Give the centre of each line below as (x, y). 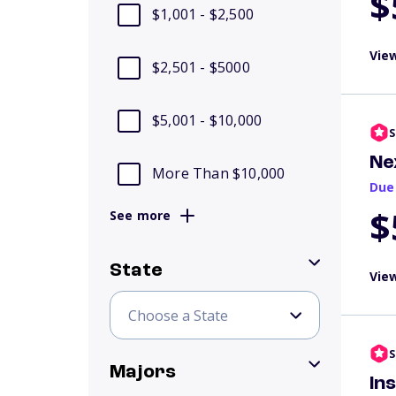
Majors (143, 372)
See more (141, 215)
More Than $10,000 (219, 173)
